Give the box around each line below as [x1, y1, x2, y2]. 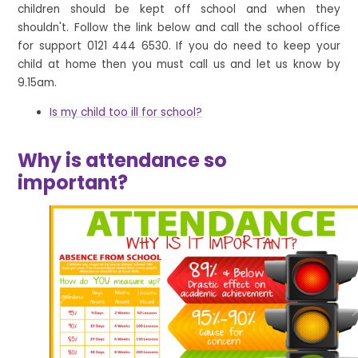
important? [18, 169, 129, 197]
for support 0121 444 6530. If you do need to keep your [18, 38, 340, 54]
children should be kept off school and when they [18, 2, 340, 18]
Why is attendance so [18, 147, 228, 174]
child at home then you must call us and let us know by [18, 57, 340, 73]
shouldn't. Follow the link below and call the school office [18, 20, 340, 36]
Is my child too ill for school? [50, 104, 203, 120]
